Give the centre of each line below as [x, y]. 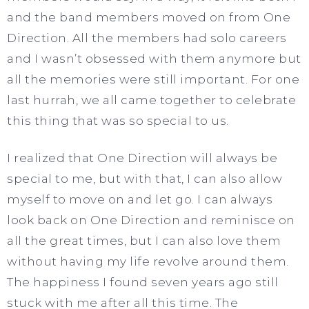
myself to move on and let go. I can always [140, 199]
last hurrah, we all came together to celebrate [151, 100]
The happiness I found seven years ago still [143, 282]
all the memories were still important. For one [153, 79]
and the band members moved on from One [149, 17]
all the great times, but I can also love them [144, 240]
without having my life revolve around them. [148, 261]
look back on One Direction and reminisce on [151, 220]
